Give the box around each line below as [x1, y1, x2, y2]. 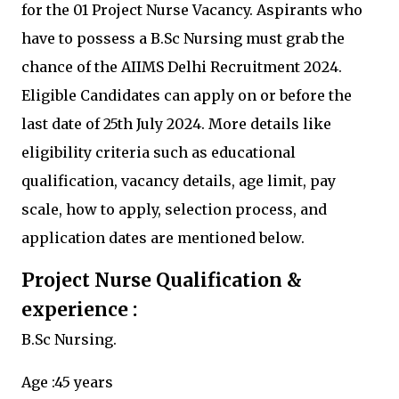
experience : [21, 297, 137, 322]
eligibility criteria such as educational [21, 142, 296, 161]
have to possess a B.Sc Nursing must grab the [21, 28, 345, 47]
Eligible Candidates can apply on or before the [21, 85, 352, 104]
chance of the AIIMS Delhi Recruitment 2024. [21, 57, 342, 76]
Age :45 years [21, 372, 113, 391]
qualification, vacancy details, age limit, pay [21, 171, 336, 190]
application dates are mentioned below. [21, 228, 305, 247]
